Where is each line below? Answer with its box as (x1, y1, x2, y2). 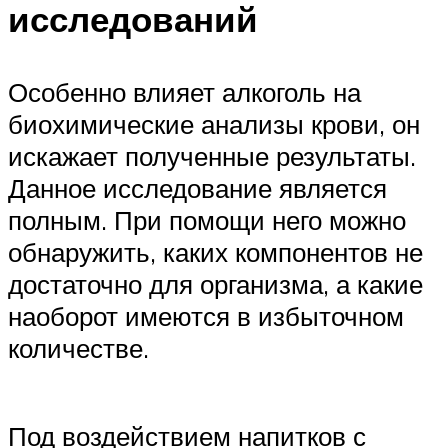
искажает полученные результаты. (8, 140, 416, 173)
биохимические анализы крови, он (8, 108, 420, 141)
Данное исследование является (8, 172, 387, 205)
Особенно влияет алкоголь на (8, 76, 361, 109)
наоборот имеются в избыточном (8, 300, 404, 333)
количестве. (8, 332, 149, 365)
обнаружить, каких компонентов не (8, 236, 423, 269)
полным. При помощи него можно (8, 204, 406, 237)
